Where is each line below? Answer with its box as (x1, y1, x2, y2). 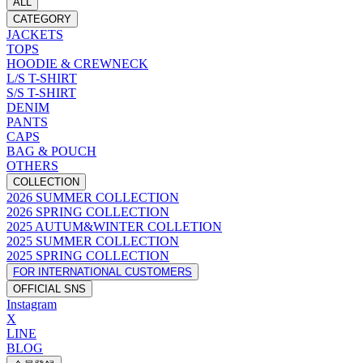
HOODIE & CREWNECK (6, 56, 148, 70)
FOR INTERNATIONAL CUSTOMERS (13, 265, 192, 278)
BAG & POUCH (6, 143, 96, 158)
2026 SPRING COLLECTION (6, 204, 169, 219)
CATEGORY (13, 12, 71, 25)
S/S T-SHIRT (6, 85, 76, 100)
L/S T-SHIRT (6, 70, 77, 85)
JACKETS (6, 27, 63, 41)
